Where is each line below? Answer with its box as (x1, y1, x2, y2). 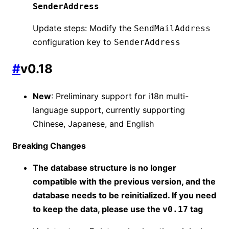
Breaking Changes (12, 141, 86, 151)
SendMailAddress (134, 23, 211, 33)
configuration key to (33, 36, 114, 47)
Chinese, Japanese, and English (33, 119, 154, 129)
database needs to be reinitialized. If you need (33, 190, 216, 201)
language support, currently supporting (33, 105, 185, 116)
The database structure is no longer (33, 163, 176, 173)
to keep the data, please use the (33, 204, 163, 215)
